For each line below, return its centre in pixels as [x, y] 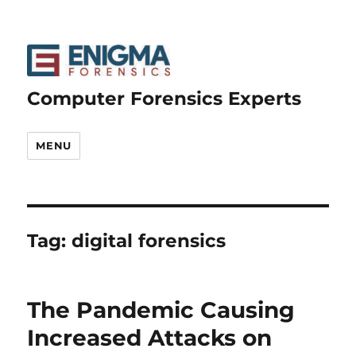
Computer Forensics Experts [164, 98]
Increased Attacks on [150, 337]
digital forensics [149, 240]
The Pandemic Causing [161, 310]
